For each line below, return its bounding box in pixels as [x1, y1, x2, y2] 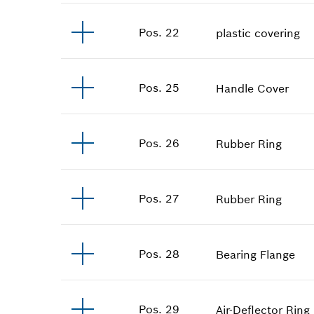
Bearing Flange [216, 247, 296, 261]
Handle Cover [216, 81, 289, 95]
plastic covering [216, 25, 301, 40]
